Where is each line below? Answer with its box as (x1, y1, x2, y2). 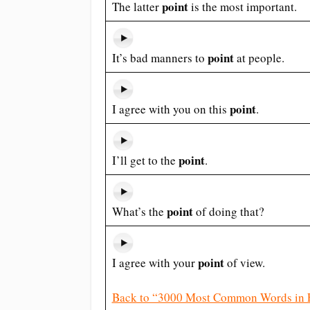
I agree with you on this (111, 101, 230, 117)
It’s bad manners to (111, 50, 208, 66)
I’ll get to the (111, 152, 179, 168)
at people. (236, 50, 284, 66)
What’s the (111, 203, 167, 219)
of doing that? (195, 203, 264, 219)
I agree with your (111, 255, 198, 271)
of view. (226, 255, 265, 271)
